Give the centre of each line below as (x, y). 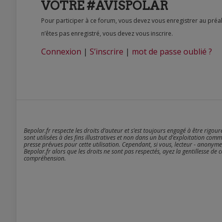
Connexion (61, 52)
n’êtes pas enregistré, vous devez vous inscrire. (107, 33)
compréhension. (45, 158)
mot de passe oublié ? (172, 52)
